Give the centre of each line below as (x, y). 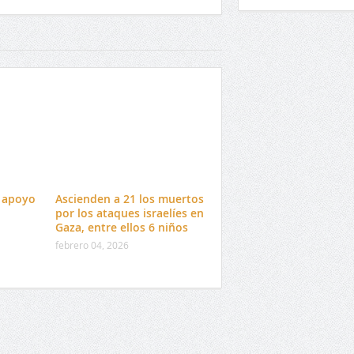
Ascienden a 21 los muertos (129, 199)
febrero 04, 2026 (92, 245)
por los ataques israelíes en (129, 213)
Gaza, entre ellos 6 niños (121, 228)
